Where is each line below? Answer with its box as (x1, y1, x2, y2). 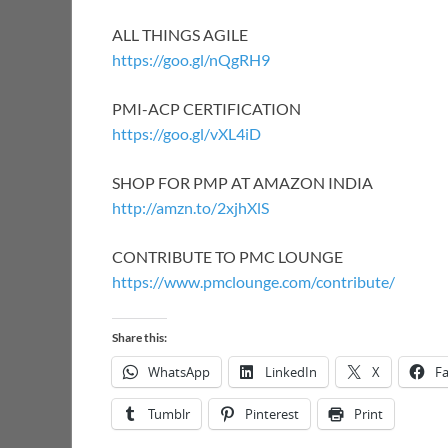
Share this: (112, 330, 167, 346)
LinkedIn (265, 363, 317, 382)
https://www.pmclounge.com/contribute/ (112, 272, 395, 292)
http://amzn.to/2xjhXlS (112, 198, 269, 218)
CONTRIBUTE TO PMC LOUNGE (112, 247, 343, 267)
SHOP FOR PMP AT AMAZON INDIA (112, 173, 373, 193)
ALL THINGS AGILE (112, 25, 248, 45)
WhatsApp (148, 363, 210, 382)
